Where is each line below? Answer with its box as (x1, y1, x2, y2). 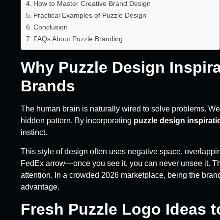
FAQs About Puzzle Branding (33, 35, 123, 43)
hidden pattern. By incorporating (21, 116, 134, 125)
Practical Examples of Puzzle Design (33, 11, 146, 20)
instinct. (21, 128, 47, 137)
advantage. (21, 182, 59, 191)
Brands (21, 77, 75, 95)
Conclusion (33, 23, 68, 31)
